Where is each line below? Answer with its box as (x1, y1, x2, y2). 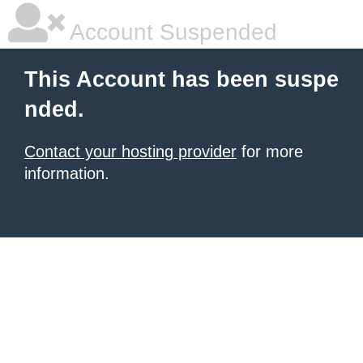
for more (237, 143, 303, 160)
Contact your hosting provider (24, 143, 237, 160)
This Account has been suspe (24, 67, 339, 92)
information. (24, 164, 109, 182)
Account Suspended (65, 19, 277, 45)
